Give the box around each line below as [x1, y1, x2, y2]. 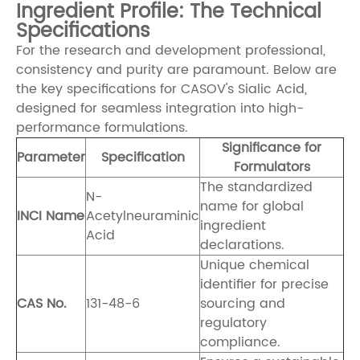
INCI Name [17, 205, 84, 227]
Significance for [222, 137, 321, 158]
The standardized [200, 176, 313, 198]
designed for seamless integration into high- [16, 97, 304, 119]
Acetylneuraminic [86, 205, 199, 227]
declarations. [200, 234, 284, 256]
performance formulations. [16, 117, 188, 138]
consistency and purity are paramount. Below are [16, 59, 337, 80]
